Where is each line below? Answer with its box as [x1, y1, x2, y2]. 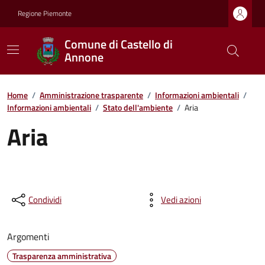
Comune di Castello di [64, 35, 173, 53]
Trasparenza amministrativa [12, 250, 111, 262]
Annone [64, 48, 104, 66]
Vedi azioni [161, 193, 201, 206]
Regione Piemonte [18, 8, 72, 19]
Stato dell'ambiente [103, 101, 173, 114]
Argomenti [7, 230, 50, 244]
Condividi [28, 193, 62, 206]
